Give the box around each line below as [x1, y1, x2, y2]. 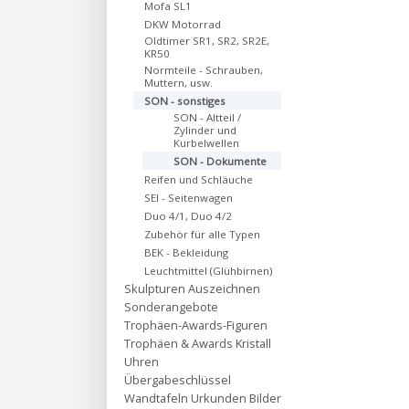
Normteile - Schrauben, [144, 63, 263, 77]
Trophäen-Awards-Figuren [124, 317, 267, 333]
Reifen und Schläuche [144, 173, 253, 186]
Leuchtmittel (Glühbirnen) [144, 264, 272, 278]
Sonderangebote [124, 299, 218, 315]
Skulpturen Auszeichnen [124, 280, 260, 297]
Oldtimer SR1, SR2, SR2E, [144, 34, 269, 47]
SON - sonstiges [144, 94, 225, 108]
